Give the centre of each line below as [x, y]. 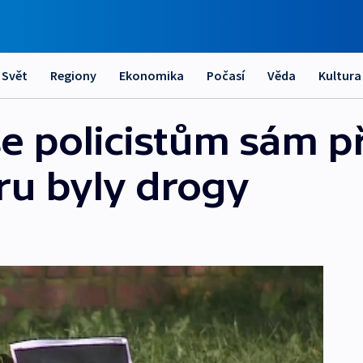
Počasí [226, 75]
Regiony [73, 75]
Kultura [340, 75]
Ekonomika [152, 75]
